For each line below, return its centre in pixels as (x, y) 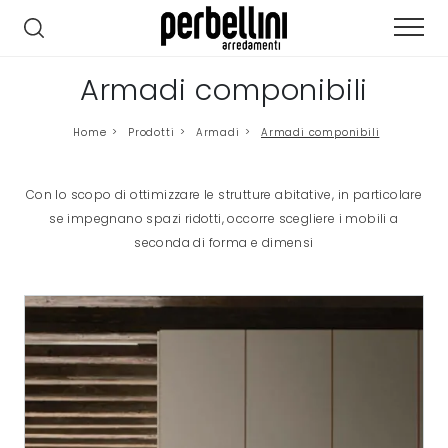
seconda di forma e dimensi (224, 243)
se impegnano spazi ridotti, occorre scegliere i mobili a (224, 219)
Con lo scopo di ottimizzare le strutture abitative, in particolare (224, 195)
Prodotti (151, 133)
